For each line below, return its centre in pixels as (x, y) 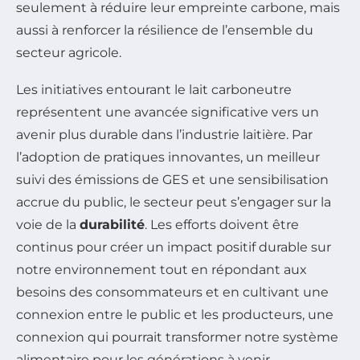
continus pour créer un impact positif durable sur (174, 247)
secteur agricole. (69, 53)
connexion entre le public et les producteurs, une (175, 315)
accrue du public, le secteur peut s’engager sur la (174, 202)
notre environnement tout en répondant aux (162, 270)
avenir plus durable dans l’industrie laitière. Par (164, 135)
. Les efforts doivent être (222, 225)
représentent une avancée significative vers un (168, 112)
